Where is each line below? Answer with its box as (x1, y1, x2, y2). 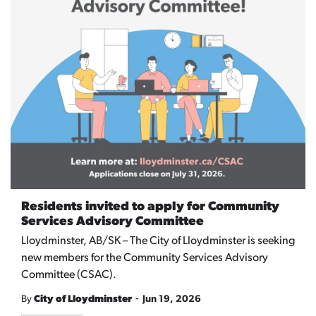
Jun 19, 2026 (142, 294, 201, 305)
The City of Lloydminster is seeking (130, 236, 295, 248)
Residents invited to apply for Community (21, 200, 279, 214)
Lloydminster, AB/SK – (21, 236, 130, 248)
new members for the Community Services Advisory (21, 253, 268, 265)
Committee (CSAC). (21, 269, 116, 281)
